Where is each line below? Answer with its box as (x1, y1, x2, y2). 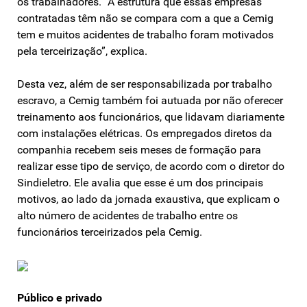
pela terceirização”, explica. (17, 44, 147, 58)
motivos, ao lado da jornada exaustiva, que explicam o (17, 192, 280, 206)
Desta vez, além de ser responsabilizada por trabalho (17, 77, 272, 90)
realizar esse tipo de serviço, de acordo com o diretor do (17, 159, 284, 173)
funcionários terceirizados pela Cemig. (17, 225, 202, 238)
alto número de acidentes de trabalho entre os (17, 208, 238, 222)
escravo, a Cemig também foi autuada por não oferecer (17, 93, 283, 107)
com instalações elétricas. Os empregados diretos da (17, 126, 272, 140)
